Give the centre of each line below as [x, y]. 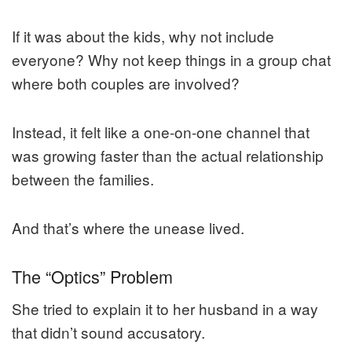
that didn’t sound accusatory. [108, 332]
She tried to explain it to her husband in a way [165, 309]
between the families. [83, 179]
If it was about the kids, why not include [143, 36]
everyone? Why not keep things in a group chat [171, 60]
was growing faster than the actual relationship [168, 156]
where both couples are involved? [126, 83]
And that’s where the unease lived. [128, 228]
